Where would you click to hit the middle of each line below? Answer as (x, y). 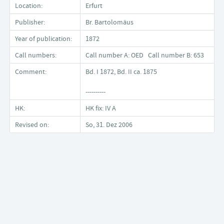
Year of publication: (43, 38)
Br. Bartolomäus (109, 22)
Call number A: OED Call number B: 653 (146, 55)
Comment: (31, 71)
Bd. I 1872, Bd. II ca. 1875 (121, 71)
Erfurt (94, 5)
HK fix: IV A (103, 108)
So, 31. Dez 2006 (109, 124)
